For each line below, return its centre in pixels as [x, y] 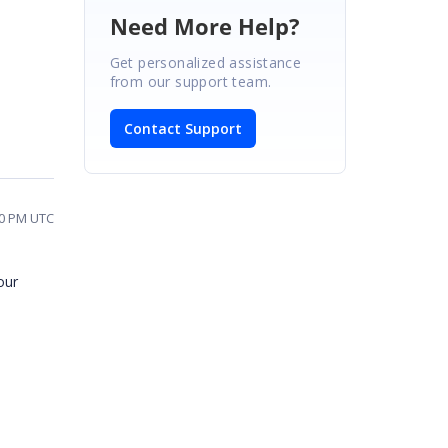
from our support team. [190, 81]
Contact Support [182, 128]
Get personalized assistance [205, 62]
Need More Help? [204, 25]
